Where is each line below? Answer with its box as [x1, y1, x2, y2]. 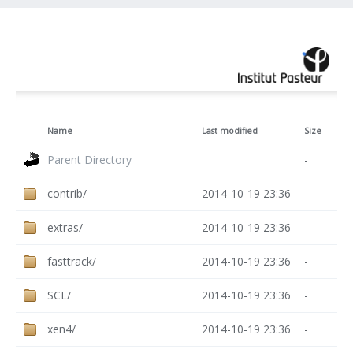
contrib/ [47, 185, 87, 201]
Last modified [202, 124, 258, 136]
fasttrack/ [47, 253, 96, 269]
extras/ [47, 219, 83, 235]
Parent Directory [47, 151, 132, 167]
